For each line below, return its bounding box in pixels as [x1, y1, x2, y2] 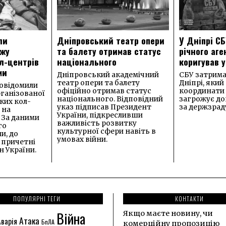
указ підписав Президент [57, 102, 151, 111]
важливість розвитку [57, 119, 137, 128]
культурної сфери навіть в [57, 127, 156, 136]
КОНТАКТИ [175, 194, 204, 203]
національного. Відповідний [57, 94, 163, 103]
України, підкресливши [57, 110, 143, 120]
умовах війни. [57, 135, 107, 144]
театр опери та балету [57, 78, 140, 87]
